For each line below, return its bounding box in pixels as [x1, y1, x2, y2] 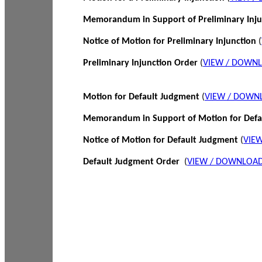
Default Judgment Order [83, 157, 182, 167]
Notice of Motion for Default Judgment [83, 136, 240, 145]
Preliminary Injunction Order [83, 58, 198, 68]
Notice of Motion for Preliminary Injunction [83, 37, 256, 46]
